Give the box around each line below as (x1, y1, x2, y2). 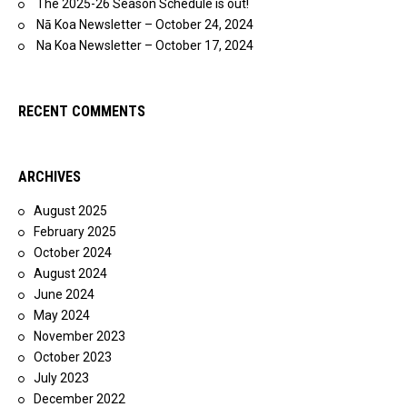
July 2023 (34, 371, 89, 385)
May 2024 (34, 308, 90, 323)
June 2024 (34, 287, 94, 302)
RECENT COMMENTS (18, 103, 145, 120)
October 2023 (34, 350, 112, 364)
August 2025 (34, 203, 107, 218)
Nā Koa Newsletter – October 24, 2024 (36, 17, 253, 32)
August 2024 (34, 266, 107, 281)
